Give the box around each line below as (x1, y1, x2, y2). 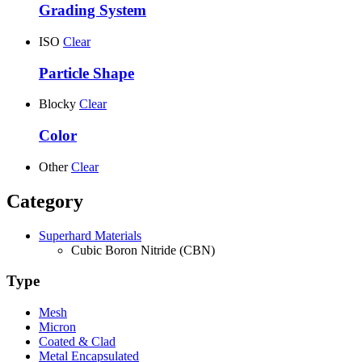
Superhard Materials (39, 228, 141, 242)
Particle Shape (39, 64, 134, 82)
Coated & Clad (39, 335, 116, 349)
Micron (39, 320, 76, 335)
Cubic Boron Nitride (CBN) (71, 242, 215, 257)
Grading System (39, 2, 146, 19)
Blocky (39, 97, 76, 112)
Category (6, 190, 83, 212)
